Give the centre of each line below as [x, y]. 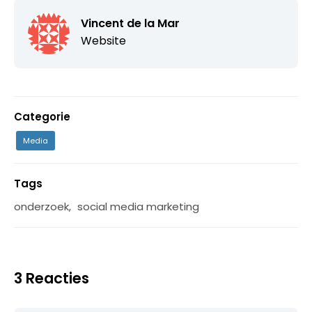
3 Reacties [52, 278]
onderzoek [41, 206]
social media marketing [138, 206]
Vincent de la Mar [130, 23]
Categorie [42, 116]
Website [103, 40]
